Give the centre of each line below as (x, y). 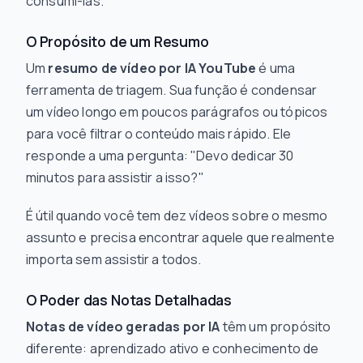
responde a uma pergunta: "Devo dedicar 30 (160, 156)
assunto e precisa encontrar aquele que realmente (180, 237)
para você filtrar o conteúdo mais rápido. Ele (159, 134)
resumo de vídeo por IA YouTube (152, 68)
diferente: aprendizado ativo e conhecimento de (173, 348)
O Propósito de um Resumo (117, 41)
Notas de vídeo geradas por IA (123, 327)
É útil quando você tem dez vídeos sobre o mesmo (177, 216)
